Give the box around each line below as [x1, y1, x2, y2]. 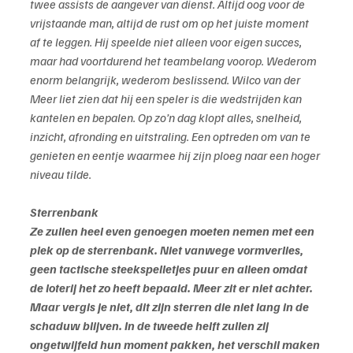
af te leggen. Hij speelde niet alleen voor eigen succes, [30, 34, 304, 50]
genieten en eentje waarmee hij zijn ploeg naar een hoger [30, 147, 322, 164]
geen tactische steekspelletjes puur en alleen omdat [30, 261, 310, 277]
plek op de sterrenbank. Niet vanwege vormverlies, [30, 242, 306, 258]
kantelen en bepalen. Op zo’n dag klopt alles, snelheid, [30, 110, 304, 126]
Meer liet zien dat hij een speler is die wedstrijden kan [30, 91, 304, 107]
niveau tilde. [30, 166, 91, 183]
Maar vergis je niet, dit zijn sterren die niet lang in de [30, 299, 311, 315]
